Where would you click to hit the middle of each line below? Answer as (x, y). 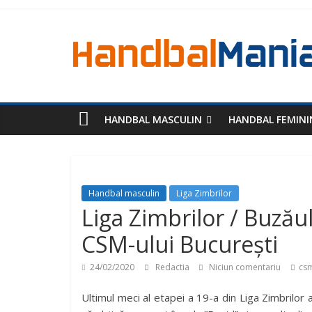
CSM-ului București (180, 244)
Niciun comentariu (244, 267)
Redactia (173, 267)
